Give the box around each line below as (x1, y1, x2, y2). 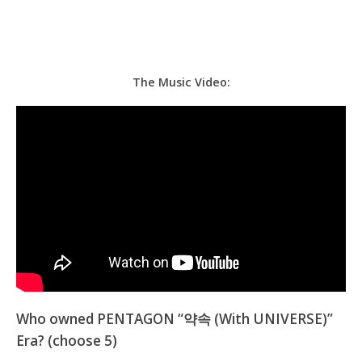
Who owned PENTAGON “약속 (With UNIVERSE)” (16, 309, 333, 329)
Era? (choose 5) (16, 331, 117, 351)
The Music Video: (132, 74, 230, 90)
